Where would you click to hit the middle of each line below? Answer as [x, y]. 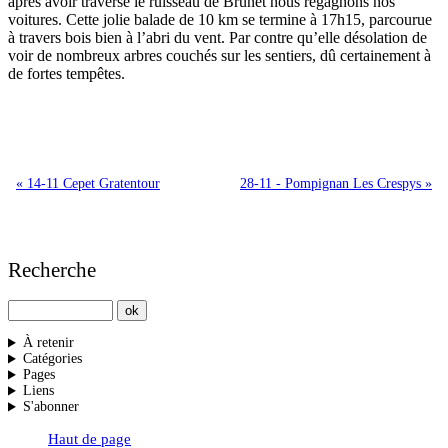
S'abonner [50, 407]
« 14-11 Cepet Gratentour [88, 184]
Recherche [52, 270]
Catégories [52, 359]
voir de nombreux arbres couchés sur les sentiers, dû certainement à [219, 56]
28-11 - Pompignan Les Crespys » [336, 184]
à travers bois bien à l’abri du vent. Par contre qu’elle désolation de [217, 38]
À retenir [48, 343]
